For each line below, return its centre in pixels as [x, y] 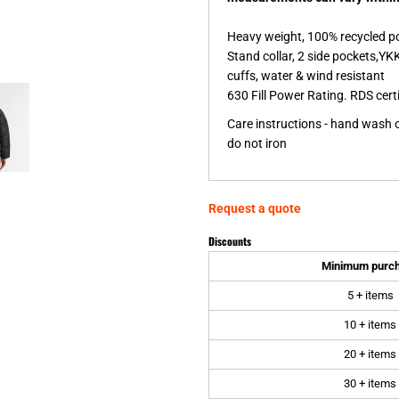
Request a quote [255, 208]
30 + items [370, 383]
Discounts [230, 240]
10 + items [370, 324]
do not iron [257, 143]
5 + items [370, 295]
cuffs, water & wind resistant [306, 75]
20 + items [370, 354]
